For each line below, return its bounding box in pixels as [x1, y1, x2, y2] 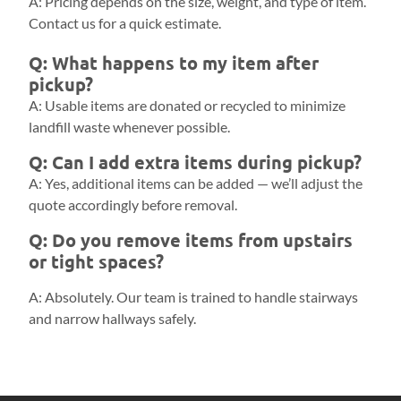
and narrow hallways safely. [29, 310, 197, 328]
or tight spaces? [29, 250, 165, 274]
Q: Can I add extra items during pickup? [29, 150, 363, 175]
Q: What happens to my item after [29, 51, 320, 75]
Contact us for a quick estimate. [29, 14, 222, 32]
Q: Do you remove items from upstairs [29, 228, 354, 252]
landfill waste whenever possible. [29, 118, 231, 136]
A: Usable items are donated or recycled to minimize [29, 97, 346, 115]
